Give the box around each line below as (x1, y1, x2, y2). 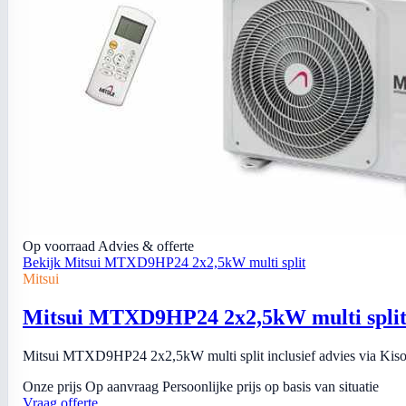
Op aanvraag (85, 378, 159, 394)
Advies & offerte (98, 238, 194, 254)
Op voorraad (23, 238, 98, 254)
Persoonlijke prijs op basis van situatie (162, 378, 379, 394)
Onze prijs (23, 378, 82, 394)
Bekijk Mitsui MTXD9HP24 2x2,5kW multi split (23, 255, 305, 270)
